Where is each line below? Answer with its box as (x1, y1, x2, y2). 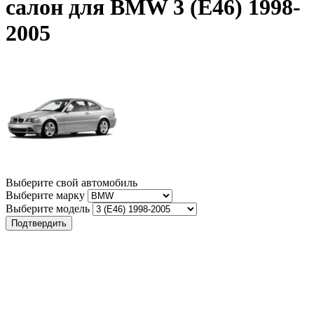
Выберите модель (6, 202, 90, 214)
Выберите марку (6, 189, 85, 201)
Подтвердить (11, 217, 67, 228)
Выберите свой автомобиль (6, 176, 137, 189)
